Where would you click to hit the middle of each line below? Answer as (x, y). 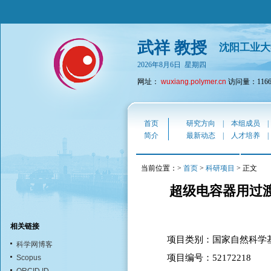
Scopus (28, 258)
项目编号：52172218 (209, 258)
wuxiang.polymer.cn (194, 82)
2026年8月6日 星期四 (172, 65)
